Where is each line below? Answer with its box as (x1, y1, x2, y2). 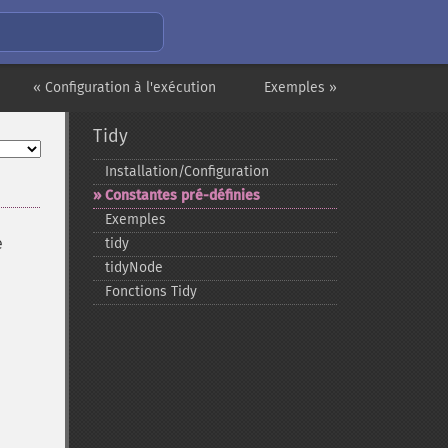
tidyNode (104, 259, 163, 276)
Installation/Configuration (104, 163, 269, 180)
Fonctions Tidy (104, 283, 197, 300)
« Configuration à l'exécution (33, 79, 216, 96)
